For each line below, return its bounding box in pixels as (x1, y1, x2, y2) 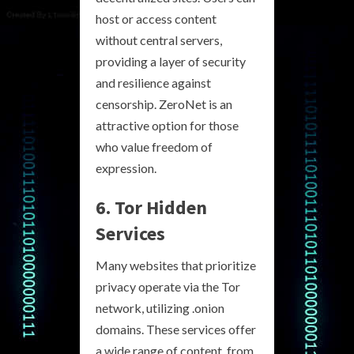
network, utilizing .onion (96, 300, 224, 315)
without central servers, (96, 32, 222, 47)
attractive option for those (96, 118, 239, 133)
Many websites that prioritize (96, 258, 256, 273)
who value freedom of (96, 139, 213, 154)
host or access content (96, 11, 217, 26)
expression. (96, 160, 156, 175)
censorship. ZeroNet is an (96, 96, 232, 111)
